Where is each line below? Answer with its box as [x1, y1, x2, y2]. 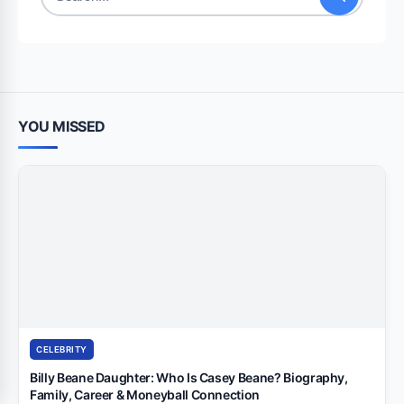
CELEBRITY [36, 344, 87, 354]
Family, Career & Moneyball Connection [30, 386, 261, 402]
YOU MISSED [18, 116, 106, 135]
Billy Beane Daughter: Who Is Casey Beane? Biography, [30, 369, 348, 385]
